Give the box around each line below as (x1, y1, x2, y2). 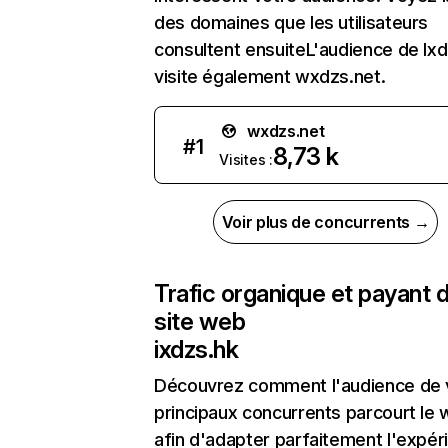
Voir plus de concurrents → (221, 212, 430, 232)
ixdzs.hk (154, 335, 239, 364)
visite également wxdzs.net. (154, 66, 386, 87)
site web (154, 307, 246, 336)
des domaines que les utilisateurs (154, 12, 429, 33)
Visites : (219, 151, 273, 168)
